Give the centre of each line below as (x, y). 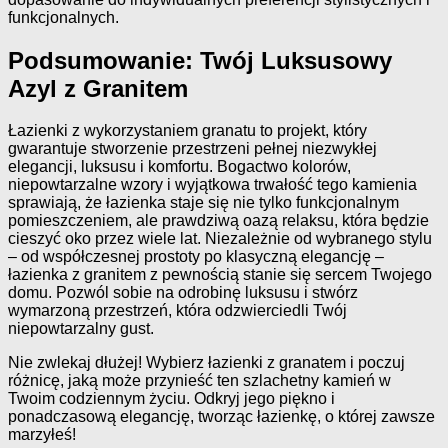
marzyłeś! (42, 435)
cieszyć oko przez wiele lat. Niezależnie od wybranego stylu (220, 239)
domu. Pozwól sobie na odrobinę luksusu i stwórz (183, 293)
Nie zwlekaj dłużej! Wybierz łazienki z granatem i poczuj (206, 363)
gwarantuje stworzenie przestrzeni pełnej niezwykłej (192, 149)
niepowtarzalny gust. (81, 329)
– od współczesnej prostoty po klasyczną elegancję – (196, 257)
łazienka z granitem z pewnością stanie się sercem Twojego (220, 275)
